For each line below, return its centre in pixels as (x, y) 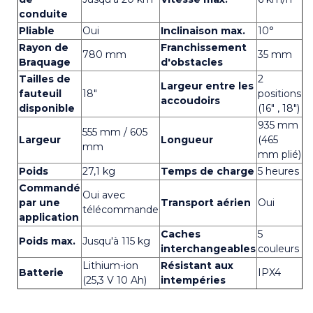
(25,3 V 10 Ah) (115, 280)
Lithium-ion (110, 265)
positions (279, 93)
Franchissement (204, 47)
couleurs (278, 248)
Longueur (187, 139)
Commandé (50, 188)
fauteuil (40, 93)
